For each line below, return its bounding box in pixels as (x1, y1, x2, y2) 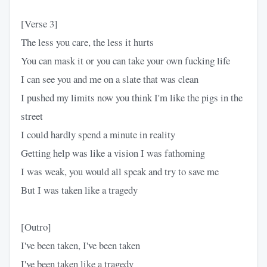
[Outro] (21, 219, 51, 234)
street (21, 108, 43, 123)
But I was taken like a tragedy (21, 182, 138, 197)
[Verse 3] (21, 16, 58, 30)
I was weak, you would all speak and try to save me (21, 164, 219, 178)
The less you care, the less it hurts (21, 35, 154, 49)
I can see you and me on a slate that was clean (21, 72, 198, 86)
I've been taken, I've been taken (21, 238, 140, 252)
